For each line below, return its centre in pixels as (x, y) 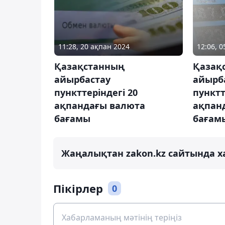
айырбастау (82, 79)
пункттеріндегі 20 (96, 92)
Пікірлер (78, 188)
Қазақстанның (89, 66)
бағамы (72, 118)
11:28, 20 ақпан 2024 (94, 46)
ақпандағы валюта (100, 105)
